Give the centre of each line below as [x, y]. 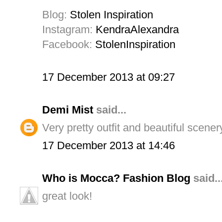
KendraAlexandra [137, 29]
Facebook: [69, 44]
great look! [67, 196]
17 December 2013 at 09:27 [109, 77]
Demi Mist [68, 110]
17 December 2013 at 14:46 [109, 145]
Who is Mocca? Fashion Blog [116, 178]
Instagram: [69, 29]
